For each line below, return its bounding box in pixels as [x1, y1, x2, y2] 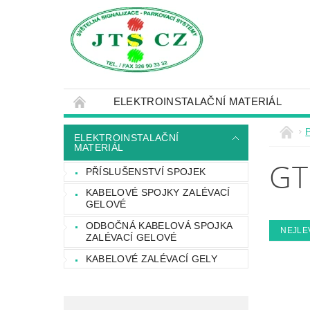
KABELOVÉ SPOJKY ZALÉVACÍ [85, 187, 230, 199]
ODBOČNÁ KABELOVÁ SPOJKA [85, 219, 233, 231]
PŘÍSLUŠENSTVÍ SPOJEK [85, 165, 206, 177]
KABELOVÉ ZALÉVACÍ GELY [85, 253, 217, 264]
